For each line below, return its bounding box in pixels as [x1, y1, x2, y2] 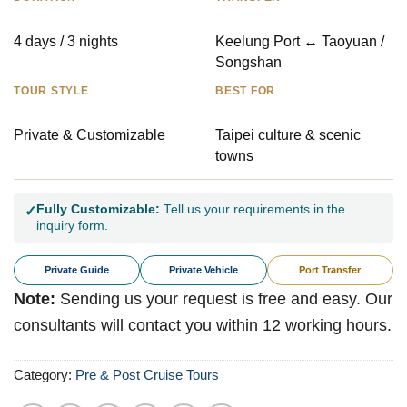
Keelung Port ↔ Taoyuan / [215, 33, 384, 49]
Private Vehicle [168, 264, 238, 276]
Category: [14, 367, 75, 382]
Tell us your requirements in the [160, 202, 345, 216]
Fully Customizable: [36, 202, 160, 216]
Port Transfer [299, 264, 362, 276]
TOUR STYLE [14, 84, 89, 97]
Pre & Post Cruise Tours [75, 367, 219, 382]
